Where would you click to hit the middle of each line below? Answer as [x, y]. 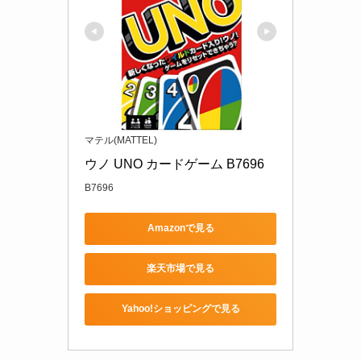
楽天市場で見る [180, 269]
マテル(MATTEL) [121, 140]
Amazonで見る [180, 228]
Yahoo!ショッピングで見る [180, 309]
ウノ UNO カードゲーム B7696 [174, 164]
